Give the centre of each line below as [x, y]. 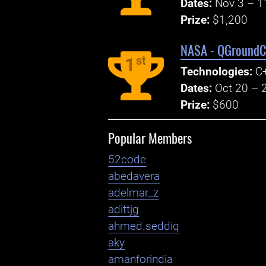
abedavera [134, 177]
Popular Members [150, 138]
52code [127, 160]
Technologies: [216, 72]
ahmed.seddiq [144, 227]
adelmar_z [134, 193]
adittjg [124, 210]
